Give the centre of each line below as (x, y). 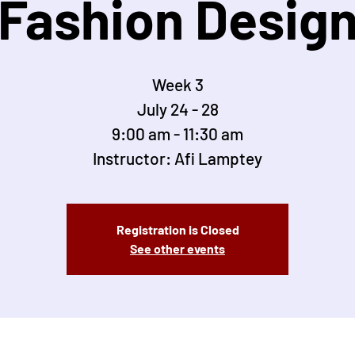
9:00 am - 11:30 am (177, 134)
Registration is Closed (177, 230)
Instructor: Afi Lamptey (177, 158)
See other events (177, 249)
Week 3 (177, 85)
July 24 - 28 (177, 109)
